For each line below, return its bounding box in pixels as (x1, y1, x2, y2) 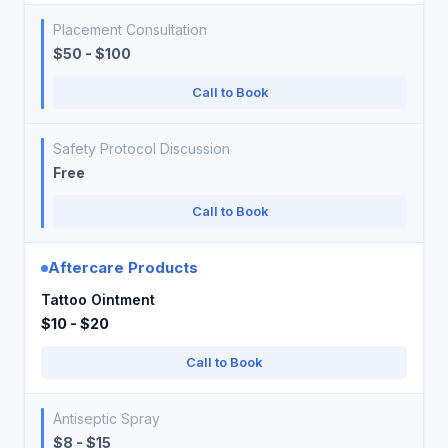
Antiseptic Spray (53, 410, 160, 427)
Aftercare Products (48, 258, 198, 277)
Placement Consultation (53, 21, 207, 38)
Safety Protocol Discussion (53, 140, 230, 157)
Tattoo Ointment (41, 291, 155, 308)
